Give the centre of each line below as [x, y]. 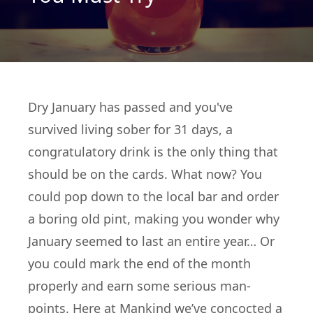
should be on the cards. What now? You [145, 174]
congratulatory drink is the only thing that [153, 151]
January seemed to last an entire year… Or [151, 241]
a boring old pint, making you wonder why [154, 218]
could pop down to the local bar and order [153, 196]
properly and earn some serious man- [139, 285]
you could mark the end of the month [139, 263]
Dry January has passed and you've [130, 107]
